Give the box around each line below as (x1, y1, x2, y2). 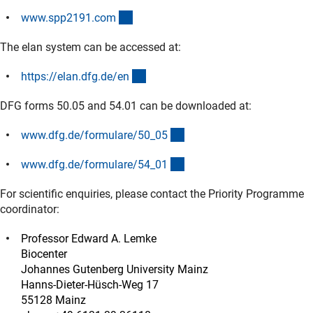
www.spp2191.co (21, 10, 106, 24)
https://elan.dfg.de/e (21, 69, 123, 83)
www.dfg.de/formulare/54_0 (21, 157, 161, 171)
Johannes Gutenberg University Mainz (21, 262, 208, 276)
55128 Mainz (21, 293, 86, 307)
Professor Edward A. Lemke (21, 231, 156, 245)
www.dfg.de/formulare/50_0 (21, 128, 161, 142)
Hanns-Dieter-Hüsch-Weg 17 (21, 277, 159, 291)
